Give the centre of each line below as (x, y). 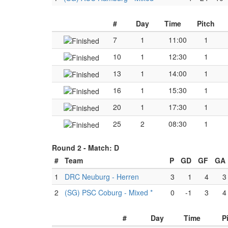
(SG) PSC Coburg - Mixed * (109, 192)
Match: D (104, 148)
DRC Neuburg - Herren (102, 177)
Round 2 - (70, 148)
